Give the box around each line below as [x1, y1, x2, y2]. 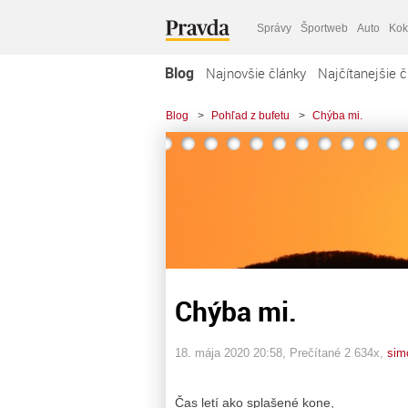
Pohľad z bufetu [211, 109, 290, 122]
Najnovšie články [206, 64, 306, 82]
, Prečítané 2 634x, [282, 345, 387, 360]
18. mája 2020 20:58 [175, 345, 282, 360]
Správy [257, 21, 291, 35]
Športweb [301, 21, 348, 35]
